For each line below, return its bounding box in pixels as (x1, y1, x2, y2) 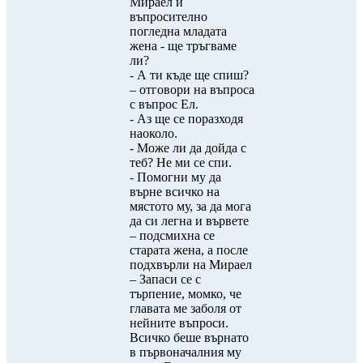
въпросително (130, 10, 207, 23)
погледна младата (130, 24, 227, 38)
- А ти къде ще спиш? (130, 68, 249, 82)
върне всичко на (130, 185, 220, 199)
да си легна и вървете (130, 214, 249, 228)
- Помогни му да (130, 170, 221, 184)
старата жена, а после (130, 243, 248, 257)
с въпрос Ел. (130, 97, 199, 111)
